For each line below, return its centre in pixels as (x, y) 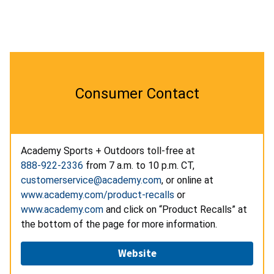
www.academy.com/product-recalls (98, 194)
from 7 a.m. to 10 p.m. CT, (140, 165)
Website (137, 253)
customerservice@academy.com (91, 180)
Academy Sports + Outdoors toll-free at (108, 150)
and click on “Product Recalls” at (175, 209)
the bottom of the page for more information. (119, 224)
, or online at (189, 180)
